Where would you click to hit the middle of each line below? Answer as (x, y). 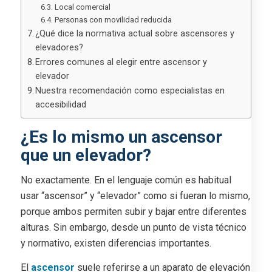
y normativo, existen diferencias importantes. (116, 243)
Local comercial (82, 7)
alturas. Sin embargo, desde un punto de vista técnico (133, 228)
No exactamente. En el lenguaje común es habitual (126, 180)
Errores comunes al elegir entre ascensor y (121, 62)
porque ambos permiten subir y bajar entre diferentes (133, 212)
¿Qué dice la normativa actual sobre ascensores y (135, 33)
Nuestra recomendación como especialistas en (130, 90)
